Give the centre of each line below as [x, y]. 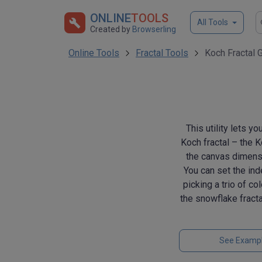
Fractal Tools [162, 53]
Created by [111, 29]
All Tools [213, 22]
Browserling [154, 29]
